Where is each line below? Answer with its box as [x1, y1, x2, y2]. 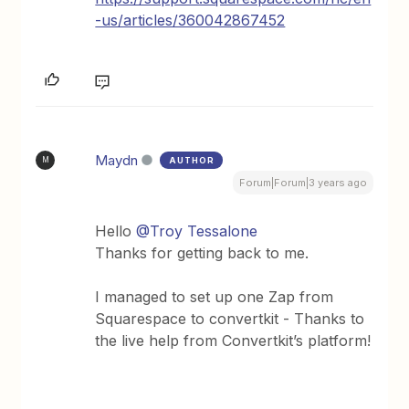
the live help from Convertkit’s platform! [95, 330, 372, 350]
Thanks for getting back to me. [95, 243, 314, 262]
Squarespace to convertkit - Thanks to [95, 309, 365, 328]
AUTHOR [169, 154, 215, 165]
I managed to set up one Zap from [95, 287, 334, 306]
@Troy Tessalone [136, 221, 258, 240]
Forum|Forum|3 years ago [238, 175, 367, 189]
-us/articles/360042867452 [95, 10, 286, 29]
